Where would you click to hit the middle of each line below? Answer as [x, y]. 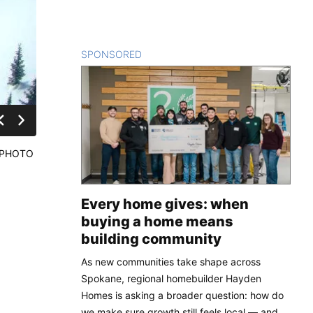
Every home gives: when [165, 204]
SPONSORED [111, 54]
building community [151, 239]
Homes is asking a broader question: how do [182, 295]
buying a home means [157, 221]
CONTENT [166, 54]
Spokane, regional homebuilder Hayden [171, 278]
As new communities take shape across [171, 261]
